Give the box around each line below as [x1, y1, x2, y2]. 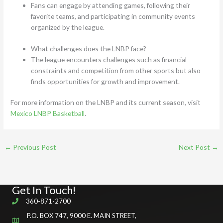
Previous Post [11, 143, 57, 152]
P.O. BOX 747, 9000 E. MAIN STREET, [27, 211, 136, 220]
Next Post [178, 143, 212, 152]
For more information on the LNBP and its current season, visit [10, 98, 201, 107]
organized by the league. [31, 23, 105, 32]
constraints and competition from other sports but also [31, 66, 201, 75]
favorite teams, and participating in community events [31, 12, 196, 21]
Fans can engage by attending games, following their [31, 1, 191, 10]
